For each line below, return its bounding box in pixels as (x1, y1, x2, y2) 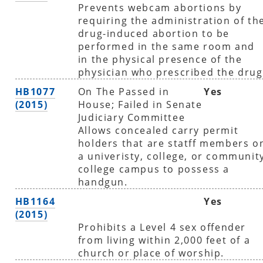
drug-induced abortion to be (77, 26, 230, 40)
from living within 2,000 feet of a (77, 233, 251, 247)
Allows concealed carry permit (77, 123, 239, 137)
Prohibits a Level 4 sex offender (77, 220, 246, 234)
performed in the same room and (77, 39, 255, 53)
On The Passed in (77, 85, 170, 98)
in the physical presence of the (77, 52, 242, 66)
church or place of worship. (77, 246, 224, 259)
